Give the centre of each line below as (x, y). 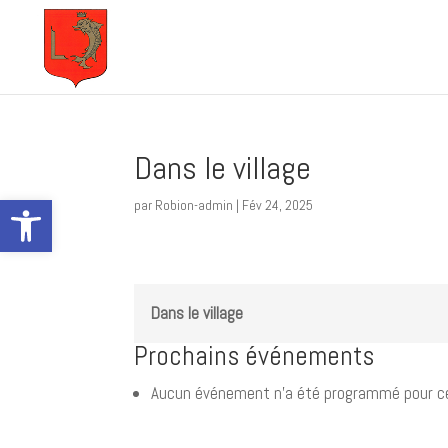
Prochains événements (254, 356)
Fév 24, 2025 (278, 205)
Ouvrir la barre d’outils (54, 209)
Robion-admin (194, 205)
